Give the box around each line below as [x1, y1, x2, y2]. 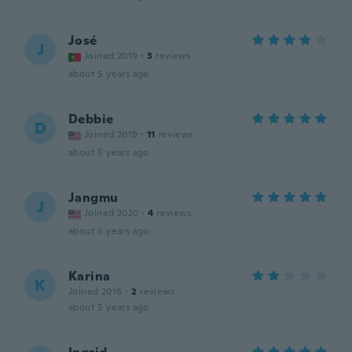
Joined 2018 [68, 285, 123, 298]
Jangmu [68, 189, 119, 206]
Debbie [68, 111, 114, 127]
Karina [68, 268, 111, 284]
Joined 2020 [84, 207, 139, 219]
